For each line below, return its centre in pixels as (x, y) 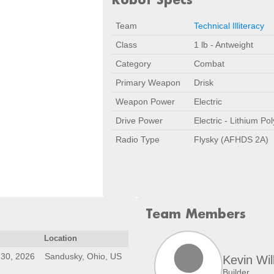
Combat (209, 64)
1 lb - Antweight (224, 45)
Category (133, 64)
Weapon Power (145, 102)
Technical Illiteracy (229, 26)
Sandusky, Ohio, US (83, 256)
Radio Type (138, 139)
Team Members (196, 213)
